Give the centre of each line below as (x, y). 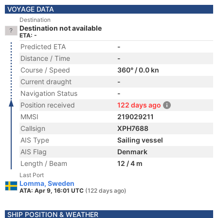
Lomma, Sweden (47, 183)
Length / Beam (44, 163)
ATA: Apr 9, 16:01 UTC (52, 191)
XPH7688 (133, 128)
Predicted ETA (43, 46)
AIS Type (35, 140)
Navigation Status (49, 93)
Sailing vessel (140, 140)
